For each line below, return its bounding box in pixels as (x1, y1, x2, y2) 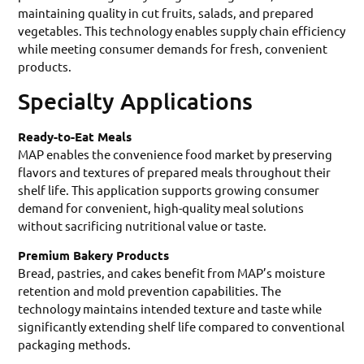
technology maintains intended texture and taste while (18, 301, 323, 317)
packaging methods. (18, 336, 132, 353)
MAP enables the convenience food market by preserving (18, 145, 333, 162)
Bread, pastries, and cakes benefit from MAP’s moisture (18, 265, 326, 281)
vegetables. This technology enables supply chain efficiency (18, 23, 346, 39)
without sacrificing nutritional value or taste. (18, 217, 267, 233)
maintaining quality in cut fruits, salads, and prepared (18, 5, 314, 21)
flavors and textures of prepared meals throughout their (18, 163, 331, 180)
